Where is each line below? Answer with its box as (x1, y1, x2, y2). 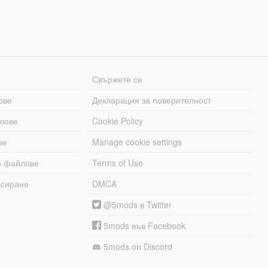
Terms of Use (92, 156, 144, 169)
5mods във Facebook (101, 219, 186, 232)
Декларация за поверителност (92, 93, 212, 106)
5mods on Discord (101, 240, 173, 252)
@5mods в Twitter (101, 198, 172, 211)
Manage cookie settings (92, 135, 182, 148)
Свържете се (92, 72, 143, 85)
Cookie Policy (92, 114, 144, 127)
